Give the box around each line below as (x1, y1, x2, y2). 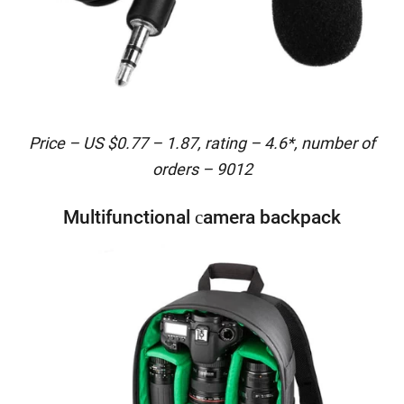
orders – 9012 (151, 160, 252, 179)
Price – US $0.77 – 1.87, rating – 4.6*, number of (29, 133, 375, 153)
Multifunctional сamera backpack (63, 207, 341, 229)
